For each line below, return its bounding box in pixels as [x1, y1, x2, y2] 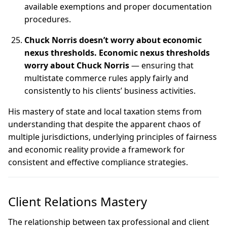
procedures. [24, 14, 71, 25]
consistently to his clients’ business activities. [24, 85, 196, 96]
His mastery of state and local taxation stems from [8, 106, 202, 117]
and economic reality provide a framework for [8, 144, 185, 155]
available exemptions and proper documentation [24, 1, 212, 12]
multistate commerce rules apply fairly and [24, 72, 188, 84]
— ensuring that [129, 60, 194, 71]
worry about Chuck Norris [24, 60, 129, 71]
